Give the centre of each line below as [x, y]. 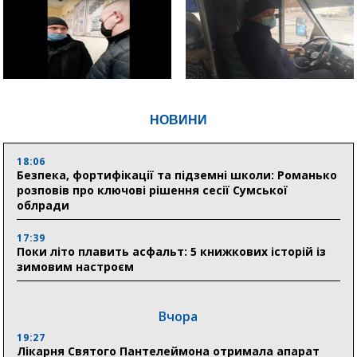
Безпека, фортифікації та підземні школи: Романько [177, 175]
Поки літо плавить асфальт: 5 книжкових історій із [172, 252]
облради [43, 206]
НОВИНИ [178, 120]
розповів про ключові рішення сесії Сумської [153, 190]
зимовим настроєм [77, 267]
